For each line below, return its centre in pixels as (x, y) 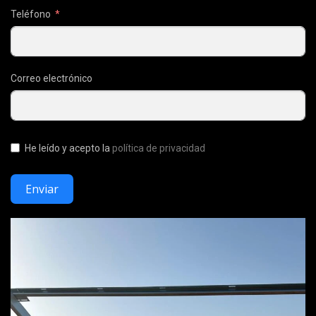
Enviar (42, 189)
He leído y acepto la (68, 148)
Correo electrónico (51, 78)
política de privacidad (159, 148)
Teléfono (31, 14)
